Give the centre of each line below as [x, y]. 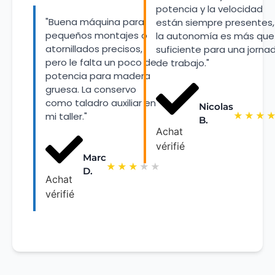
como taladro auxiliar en [101, 103]
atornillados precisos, [94, 49]
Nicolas [216, 106]
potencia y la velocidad [209, 9]
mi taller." [66, 117]
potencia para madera [98, 76]
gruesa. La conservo [91, 90]
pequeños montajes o [96, 36]
